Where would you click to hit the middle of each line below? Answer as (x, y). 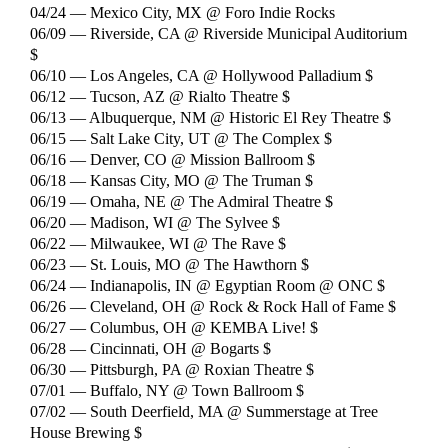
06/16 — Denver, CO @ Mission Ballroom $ (172, 159)
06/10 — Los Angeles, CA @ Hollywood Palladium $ (201, 75)
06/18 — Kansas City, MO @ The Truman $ (171, 180)
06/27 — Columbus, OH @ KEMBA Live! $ (173, 327)
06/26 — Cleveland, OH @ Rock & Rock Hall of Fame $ (212, 306)
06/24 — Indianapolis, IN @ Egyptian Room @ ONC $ (207, 285)
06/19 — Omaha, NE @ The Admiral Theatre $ (181, 201)
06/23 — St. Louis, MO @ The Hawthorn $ (169, 264)
